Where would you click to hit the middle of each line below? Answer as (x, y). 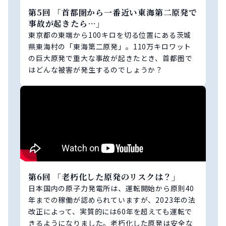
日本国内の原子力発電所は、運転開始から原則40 (111, 188)
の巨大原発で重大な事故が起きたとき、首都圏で (110, 58)
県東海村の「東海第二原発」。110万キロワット (110, 47)
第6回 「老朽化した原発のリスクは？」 (104, 177)
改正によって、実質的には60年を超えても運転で (110, 212)
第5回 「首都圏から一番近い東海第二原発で (113, 13)
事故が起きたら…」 (67, 24)
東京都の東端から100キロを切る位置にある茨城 (110, 35)
